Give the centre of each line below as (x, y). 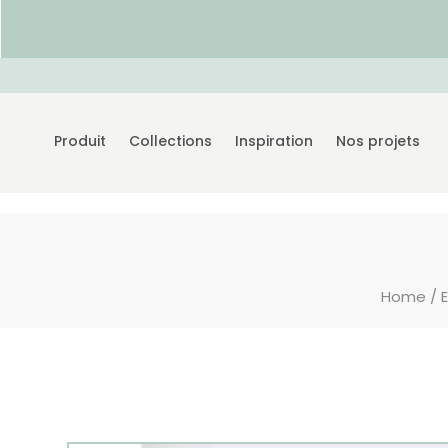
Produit (80, 141)
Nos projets (378, 141)
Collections (170, 141)
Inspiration (274, 141)
